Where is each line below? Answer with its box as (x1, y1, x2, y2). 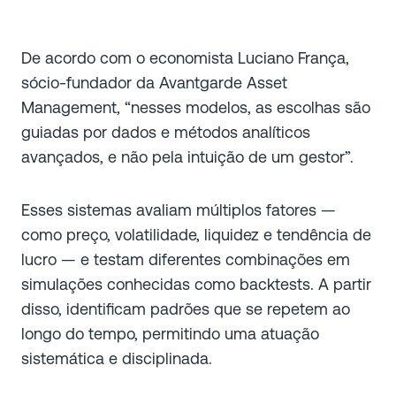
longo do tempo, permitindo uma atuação (21, 324, 319, 343)
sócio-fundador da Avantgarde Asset (21, 73, 287, 92)
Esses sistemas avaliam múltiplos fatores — (21, 201, 336, 219)
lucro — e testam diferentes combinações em (21, 250, 350, 269)
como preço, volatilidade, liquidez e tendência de (21, 225, 371, 244)
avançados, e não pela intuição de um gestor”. (21, 148, 354, 166)
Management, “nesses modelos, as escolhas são (21, 98, 370, 117)
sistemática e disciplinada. (21, 349, 212, 368)
